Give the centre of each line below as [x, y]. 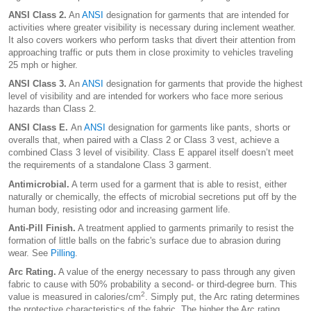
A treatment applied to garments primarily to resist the [185, 228]
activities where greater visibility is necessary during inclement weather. [152, 27]
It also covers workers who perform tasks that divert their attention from [152, 40]
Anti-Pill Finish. [42, 228]
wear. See [30, 253]
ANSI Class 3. [37, 84]
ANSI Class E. [40, 128]
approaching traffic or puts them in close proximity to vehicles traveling [151, 52]
